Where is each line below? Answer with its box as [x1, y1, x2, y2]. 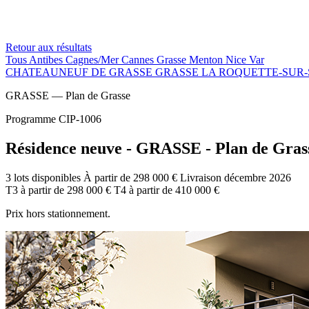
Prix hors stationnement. [6, 207, 110, 219]
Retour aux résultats [6, 41, 92, 53]
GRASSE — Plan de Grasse [6, 90, 130, 101]
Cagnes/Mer [66, 54, 121, 66]
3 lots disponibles [6, 171, 83, 183]
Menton [189, 54, 226, 66]
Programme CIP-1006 [6, 113, 101, 125]
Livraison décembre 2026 [180, 171, 291, 183]
